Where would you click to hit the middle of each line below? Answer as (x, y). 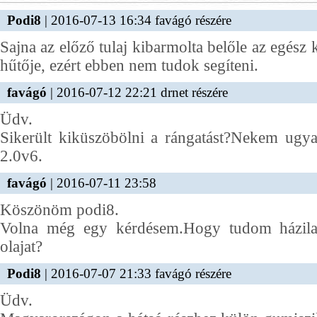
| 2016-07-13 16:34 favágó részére (136, 20)
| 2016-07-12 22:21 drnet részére (137, 92)
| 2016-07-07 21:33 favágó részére (136, 273)
